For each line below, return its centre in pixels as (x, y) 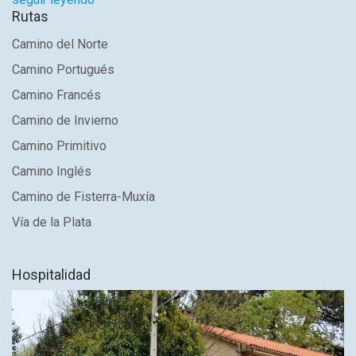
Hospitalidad (51, 275)
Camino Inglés (52, 172)
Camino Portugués (63, 70)
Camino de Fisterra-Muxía (83, 197)
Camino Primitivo (59, 146)
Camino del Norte (60, 44)
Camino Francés (56, 95)
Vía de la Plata (52, 222)
